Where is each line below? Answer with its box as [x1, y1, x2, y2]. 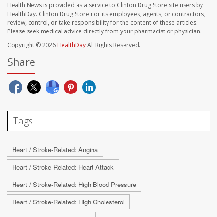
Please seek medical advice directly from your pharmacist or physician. [7, 27, 201, 36]
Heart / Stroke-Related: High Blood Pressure [12, 180, 136, 189]
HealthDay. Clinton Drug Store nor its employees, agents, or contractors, [7, 10, 205, 18]
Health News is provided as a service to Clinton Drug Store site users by [7, 1, 203, 10]
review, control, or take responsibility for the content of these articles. [7, 18, 198, 27]
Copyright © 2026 [7, 41, 57, 49]
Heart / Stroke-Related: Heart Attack [12, 162, 114, 172]
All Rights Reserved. [86, 41, 140, 49]
